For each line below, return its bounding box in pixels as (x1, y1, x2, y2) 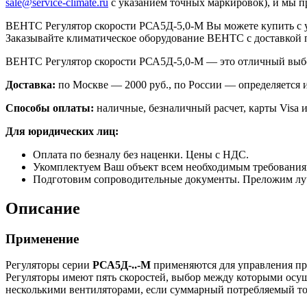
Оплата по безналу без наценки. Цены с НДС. (33, 148, 249, 160)
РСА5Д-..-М (93, 259, 151, 271)
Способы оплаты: (5, 101, 94, 114)
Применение (5, 231, 79, 246)
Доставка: (5, 78, 56, 90)
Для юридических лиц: (5, 125, 119, 137)
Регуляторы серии (5, 259, 93, 271)
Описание (5, 199, 80, 217)
